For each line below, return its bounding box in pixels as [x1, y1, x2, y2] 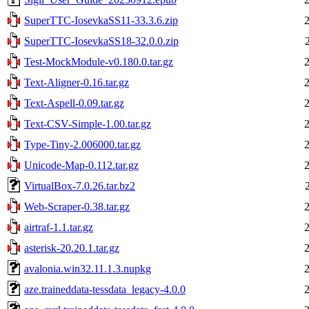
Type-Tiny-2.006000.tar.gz [24, 138, 141, 150]
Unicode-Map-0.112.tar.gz [24, 159, 139, 171]
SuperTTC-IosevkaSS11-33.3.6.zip [24, 14, 178, 26]
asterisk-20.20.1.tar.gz [24, 241, 119, 254]
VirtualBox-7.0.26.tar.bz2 [24, 179, 135, 192]
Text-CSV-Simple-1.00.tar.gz [24, 117, 151, 130]
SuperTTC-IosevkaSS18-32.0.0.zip [24, 34, 179, 47]
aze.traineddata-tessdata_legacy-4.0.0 [24, 283, 186, 295]
